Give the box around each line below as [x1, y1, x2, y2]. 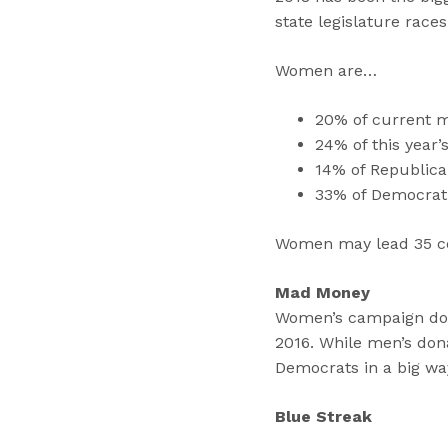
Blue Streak [274, 407, 372, 426]
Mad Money [274, 283, 370, 302]
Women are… [274, 61, 377, 80]
